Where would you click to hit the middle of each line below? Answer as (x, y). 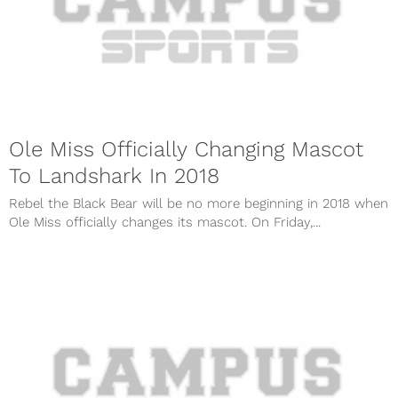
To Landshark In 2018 (114, 175)
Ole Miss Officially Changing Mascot (186, 149)
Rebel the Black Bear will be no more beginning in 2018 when (199, 203)
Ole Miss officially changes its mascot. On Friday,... (165, 222)
